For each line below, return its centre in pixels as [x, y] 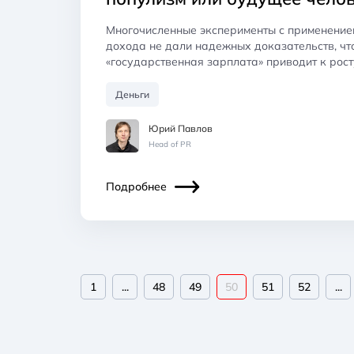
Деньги [132, 94]
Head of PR [170, 144]
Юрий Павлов [181, 128]
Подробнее [136, 186]
